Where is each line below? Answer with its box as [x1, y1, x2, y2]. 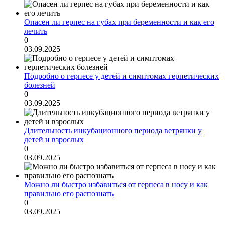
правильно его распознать [24, 189, 114, 198]
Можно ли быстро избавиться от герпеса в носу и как [24, 180, 208, 189]
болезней [24, 80, 55, 89]
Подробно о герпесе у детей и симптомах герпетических [24, 71, 219, 80]
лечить [24, 26, 47, 35]
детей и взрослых [24, 135, 84, 144]
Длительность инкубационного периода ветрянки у [24, 126, 202, 135]
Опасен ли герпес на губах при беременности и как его [24, 17, 214, 26]
